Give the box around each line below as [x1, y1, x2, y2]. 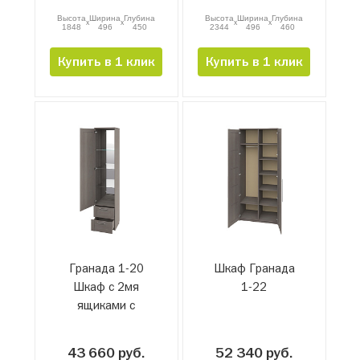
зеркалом [80, 316, 133, 332]
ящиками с [77, 297, 135, 313]
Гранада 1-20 [68, 260, 144, 276]
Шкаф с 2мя [73, 279, 139, 295]
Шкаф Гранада [213, 260, 295, 276]
